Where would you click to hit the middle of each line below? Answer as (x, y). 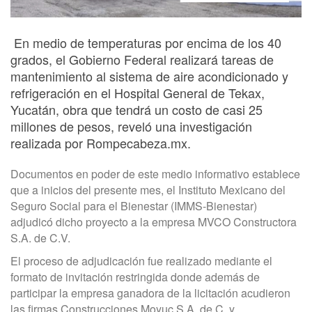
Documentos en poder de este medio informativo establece (155, 174)
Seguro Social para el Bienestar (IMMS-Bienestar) (134, 206)
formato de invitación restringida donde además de (135, 277)
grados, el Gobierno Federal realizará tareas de (142, 60)
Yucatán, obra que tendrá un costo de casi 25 (136, 110)
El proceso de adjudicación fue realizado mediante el (141, 261)
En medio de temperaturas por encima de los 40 (146, 43)
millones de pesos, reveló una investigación (131, 126)
